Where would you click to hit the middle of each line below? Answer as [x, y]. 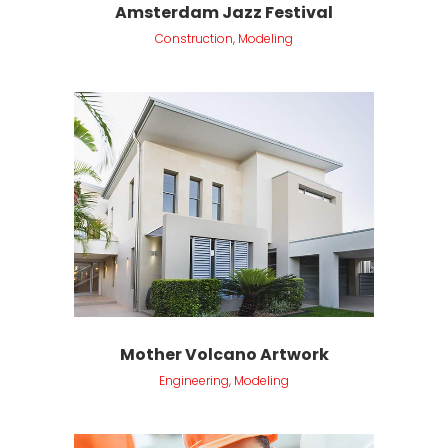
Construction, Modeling [224, 38]
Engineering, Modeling [224, 380]
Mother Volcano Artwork [224, 354]
